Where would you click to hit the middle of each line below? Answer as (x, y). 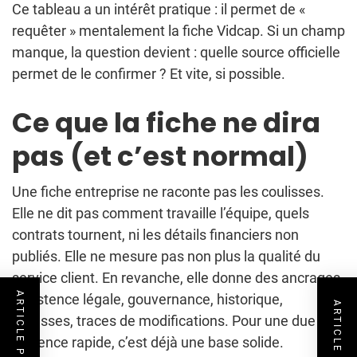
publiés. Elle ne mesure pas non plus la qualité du (166, 257)
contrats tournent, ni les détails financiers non (155, 235)
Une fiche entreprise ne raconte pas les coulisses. (168, 192)
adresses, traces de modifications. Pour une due (164, 321)
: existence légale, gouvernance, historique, (147, 300)
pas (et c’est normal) (160, 157)
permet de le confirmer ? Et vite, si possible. (149, 74)
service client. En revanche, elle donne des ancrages (176, 278)
